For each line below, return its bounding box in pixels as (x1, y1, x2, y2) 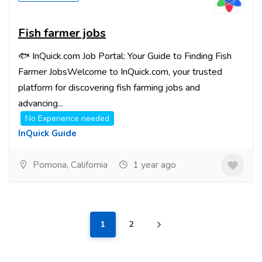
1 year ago (130, 158, 176, 171)
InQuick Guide (18, 127, 77, 139)
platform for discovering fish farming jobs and (18, 81, 200, 94)
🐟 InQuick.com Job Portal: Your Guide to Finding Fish (18, 50, 232, 63)
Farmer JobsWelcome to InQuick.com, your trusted (18, 65, 222, 78)
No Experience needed (25, 113, 109, 124)
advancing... (18, 97, 63, 110)
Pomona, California (30, 158, 108, 171)
